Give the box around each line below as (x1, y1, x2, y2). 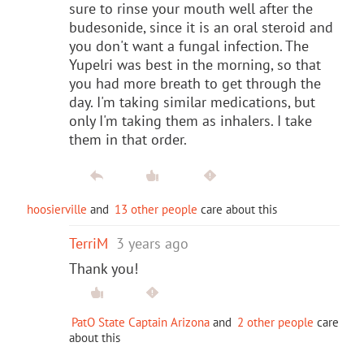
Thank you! (69, 258, 146, 278)
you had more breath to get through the (69, 73, 321, 93)
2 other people (237, 314, 314, 330)
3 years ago (116, 233, 188, 253)
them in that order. (69, 129, 187, 149)
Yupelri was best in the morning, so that (69, 54, 321, 74)
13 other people (115, 201, 197, 217)
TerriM (69, 233, 108, 253)
